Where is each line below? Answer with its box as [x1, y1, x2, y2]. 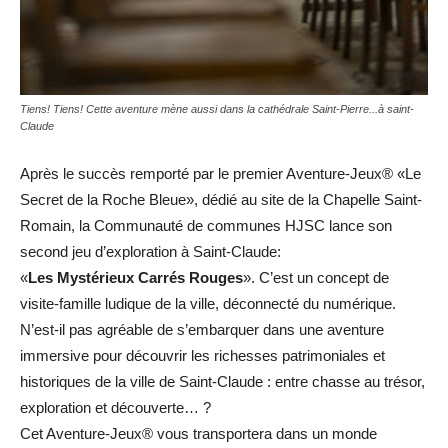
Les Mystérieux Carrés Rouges [28, 269, 243, 287]
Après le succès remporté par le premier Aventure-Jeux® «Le [20, 165, 421, 183]
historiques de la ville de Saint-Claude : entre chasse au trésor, [20, 373, 425, 391]
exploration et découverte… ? [20, 399, 211, 417]
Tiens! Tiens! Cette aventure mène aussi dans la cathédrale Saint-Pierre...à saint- [20, 103, 414, 116]
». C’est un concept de [243, 269, 389, 287]
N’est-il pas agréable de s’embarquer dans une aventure [20, 321, 384, 339]
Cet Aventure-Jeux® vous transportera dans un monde [20, 425, 377, 443]
